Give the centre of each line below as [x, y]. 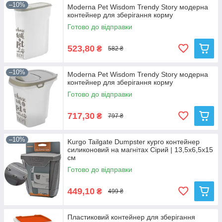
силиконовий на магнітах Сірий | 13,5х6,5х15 [140, 150]
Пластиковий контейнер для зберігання [131, 217]
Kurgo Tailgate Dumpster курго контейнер [134, 142]
